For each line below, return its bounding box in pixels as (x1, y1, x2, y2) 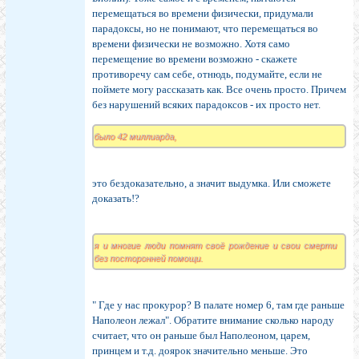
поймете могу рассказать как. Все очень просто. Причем (92, 83, 346, 96)
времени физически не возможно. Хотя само (92, 38, 290, 50)
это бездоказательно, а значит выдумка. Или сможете (92, 177, 331, 190)
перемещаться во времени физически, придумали (92, 7, 313, 20)
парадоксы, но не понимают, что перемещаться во (92, 22, 318, 35)
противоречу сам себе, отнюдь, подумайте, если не (92, 68, 322, 81)
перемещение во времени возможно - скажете (92, 53, 297, 66)
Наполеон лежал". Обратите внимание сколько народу (92, 314, 334, 327)
